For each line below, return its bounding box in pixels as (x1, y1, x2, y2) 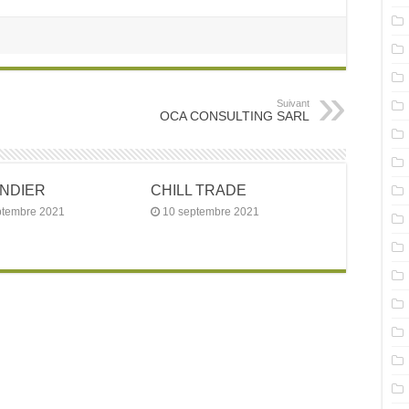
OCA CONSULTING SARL (160, 109, 309, 123)
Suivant (277, 98, 309, 109)
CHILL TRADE (150, 182, 246, 198)
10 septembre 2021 (162, 205, 259, 218)
